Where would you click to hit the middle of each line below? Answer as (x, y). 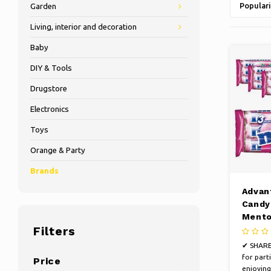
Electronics (50, 109)
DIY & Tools (51, 68)
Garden (43, 6)
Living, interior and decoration (83, 27)
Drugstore (49, 89)
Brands (44, 171)
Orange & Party (58, 150)
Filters (54, 231)
